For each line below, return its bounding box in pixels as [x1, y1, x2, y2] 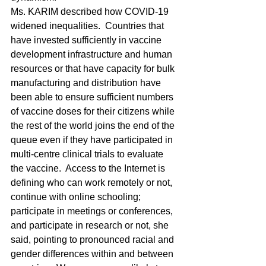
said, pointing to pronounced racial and [11, 235, 176, 245]
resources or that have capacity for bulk [11, 64, 177, 74]
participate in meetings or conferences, [11, 206, 175, 216]
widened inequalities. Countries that [11, 21, 166, 31]
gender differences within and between [11, 249, 176, 259]
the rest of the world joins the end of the [11, 121, 177, 131]
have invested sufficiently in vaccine [11, 35, 164, 45]
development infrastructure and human [11, 49, 175, 59]
